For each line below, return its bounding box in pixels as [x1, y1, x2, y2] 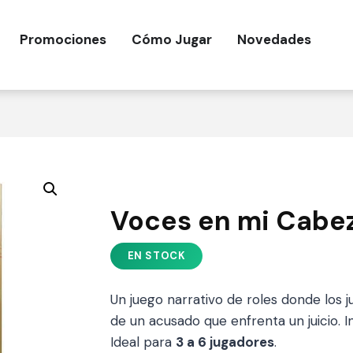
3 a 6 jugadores [175, 333, 274, 351]
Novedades [236, 31, 311, 49]
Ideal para [110, 333, 176, 351]
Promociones [19, 31, 106, 49]
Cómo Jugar [131, 31, 212, 49]
